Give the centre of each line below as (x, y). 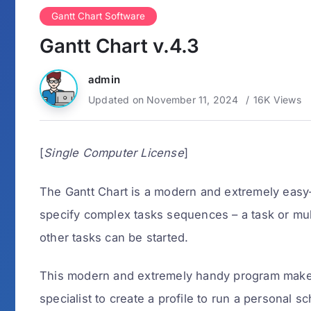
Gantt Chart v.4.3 (119, 46)
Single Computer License (114, 153)
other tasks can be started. (114, 237)
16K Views (277, 100)
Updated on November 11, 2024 (163, 100)
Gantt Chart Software (98, 16)
